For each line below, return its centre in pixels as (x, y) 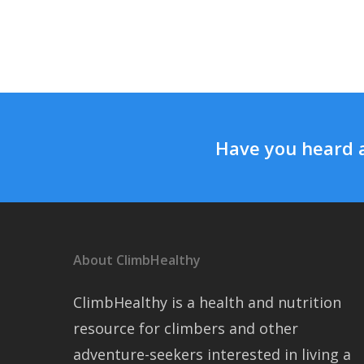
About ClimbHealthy (137, 260)
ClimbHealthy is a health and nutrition (207, 302)
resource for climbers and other (186, 328)
